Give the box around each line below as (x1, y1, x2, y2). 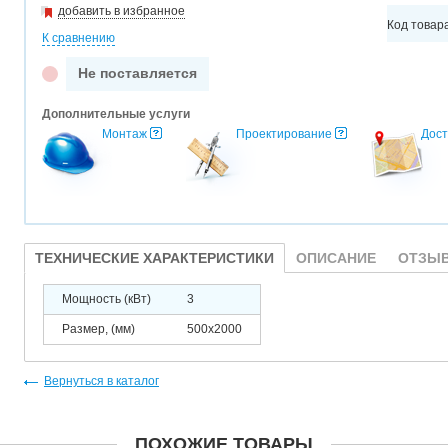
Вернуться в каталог (44, 374, 159, 388)
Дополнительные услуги (42, 107, 190, 121)
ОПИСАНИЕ (296, 250, 376, 266)
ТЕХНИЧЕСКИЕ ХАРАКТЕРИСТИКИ (35, 250, 274, 266)
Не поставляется (78, 65, 197, 81)
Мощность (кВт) (62, 292, 151, 306)
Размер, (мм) (62, 322, 135, 336)
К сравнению (42, 31, 115, 45)
